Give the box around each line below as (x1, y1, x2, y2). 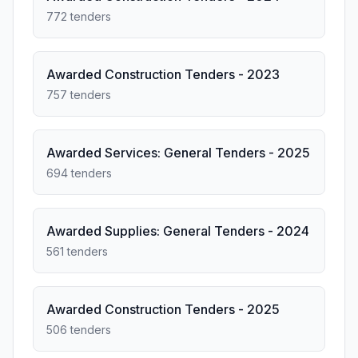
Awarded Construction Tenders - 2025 (46, 301, 280, 317)
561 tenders (46, 245, 108, 258)
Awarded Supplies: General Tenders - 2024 (46, 223, 309, 239)
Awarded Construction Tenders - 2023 (46, 66, 280, 82)
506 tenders (46, 323, 111, 336)
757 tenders (46, 88, 111, 101)
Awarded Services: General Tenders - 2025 (46, 145, 310, 161)
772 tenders (46, 10, 111, 23)
